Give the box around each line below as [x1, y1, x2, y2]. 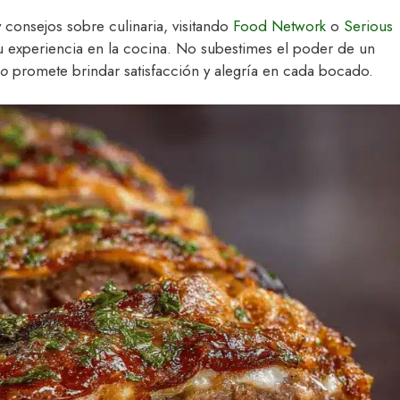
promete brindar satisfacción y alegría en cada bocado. [8, 59, 373, 81]
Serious [344, 14, 393, 37]
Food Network [233, 14, 326, 37]
